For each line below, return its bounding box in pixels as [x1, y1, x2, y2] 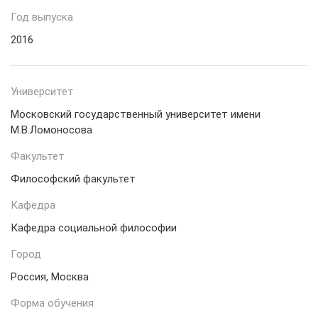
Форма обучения [11, 297, 94, 309]
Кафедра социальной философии [11, 221, 177, 234]
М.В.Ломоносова [11, 124, 92, 136]
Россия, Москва [11, 270, 89, 283]
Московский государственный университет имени [11, 108, 261, 121]
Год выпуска [11, 11, 73, 23]
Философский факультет [11, 172, 136, 185]
